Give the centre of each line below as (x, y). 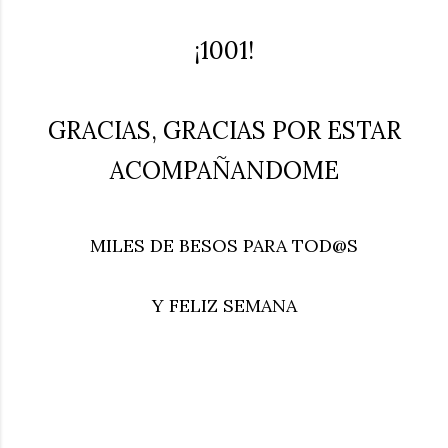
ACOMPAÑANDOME (224, 171)
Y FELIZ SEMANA (224, 306)
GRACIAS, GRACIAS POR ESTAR (224, 131)
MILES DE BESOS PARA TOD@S (224, 246)
